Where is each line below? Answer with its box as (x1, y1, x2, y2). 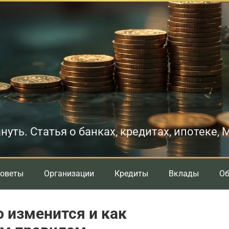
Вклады (169, 168, 199, 178)
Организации (44, 168, 94, 178)
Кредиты (114, 168, 148, 178)
